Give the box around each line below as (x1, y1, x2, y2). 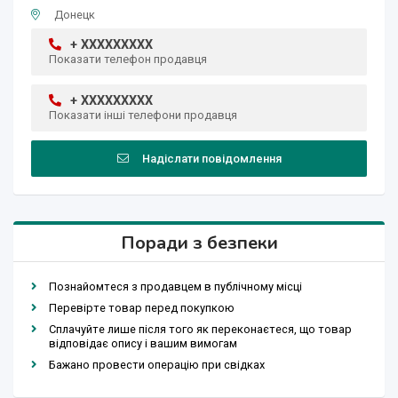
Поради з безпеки (120, 231, 278, 256)
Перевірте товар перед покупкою (49, 301, 235, 315)
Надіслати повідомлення (141, 152, 282, 166)
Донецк (54, 8, 95, 22)
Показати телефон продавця (49, 52, 207, 67)
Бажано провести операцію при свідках (49, 358, 265, 372)
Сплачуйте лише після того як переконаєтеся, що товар (49, 322, 352, 337)
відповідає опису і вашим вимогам (49, 337, 237, 351)
